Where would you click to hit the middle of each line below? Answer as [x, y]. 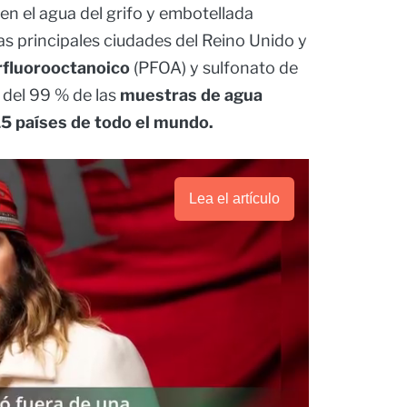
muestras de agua [191, 95]
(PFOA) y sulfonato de [216, 68]
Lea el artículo [234, 199]
